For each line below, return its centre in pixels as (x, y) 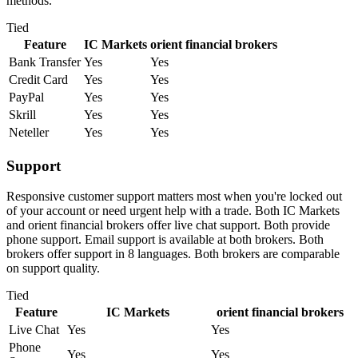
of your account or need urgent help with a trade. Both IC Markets (173, 211)
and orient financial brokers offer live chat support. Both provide (168, 225)
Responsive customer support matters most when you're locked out (174, 197)
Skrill (22, 114)
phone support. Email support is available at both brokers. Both (165, 240)
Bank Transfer (45, 62)
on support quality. (53, 268)
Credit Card (38, 79)
